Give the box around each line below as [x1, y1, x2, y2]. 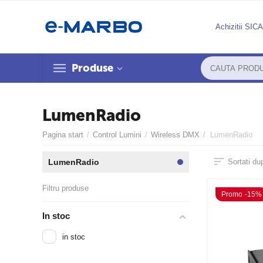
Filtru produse [42, 184, 89, 193]
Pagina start [42, 130, 84, 139]
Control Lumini [93, 130, 142, 139]
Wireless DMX [151, 130, 200, 139]
